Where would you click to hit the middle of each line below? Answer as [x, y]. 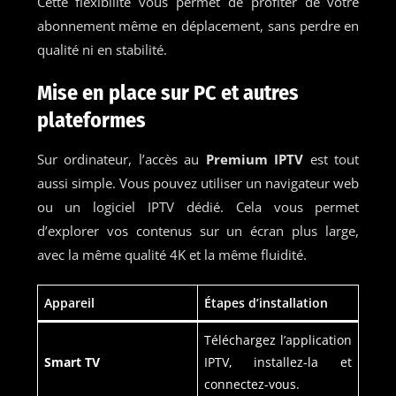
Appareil [69, 302]
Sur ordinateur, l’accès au [121, 159]
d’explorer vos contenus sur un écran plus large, [198, 230]
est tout [331, 159]
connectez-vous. [251, 384]
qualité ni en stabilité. [102, 49]
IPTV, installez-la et [278, 362]
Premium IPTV [255, 159]
